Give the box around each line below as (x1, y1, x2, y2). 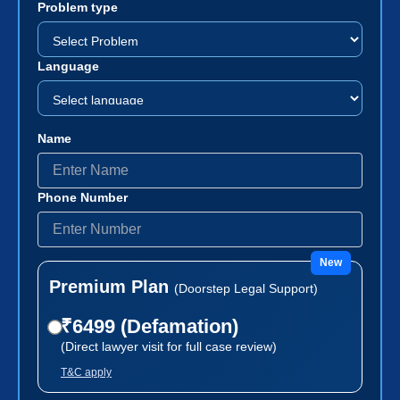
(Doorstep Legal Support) (174, 280, 318, 296)
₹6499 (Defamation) (61, 314, 238, 337)
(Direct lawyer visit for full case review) (61, 338, 277, 354)
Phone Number (37, 189, 128, 204)
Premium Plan (49, 276, 174, 296)
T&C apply (61, 365, 112, 379)
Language (37, 58, 99, 73)
